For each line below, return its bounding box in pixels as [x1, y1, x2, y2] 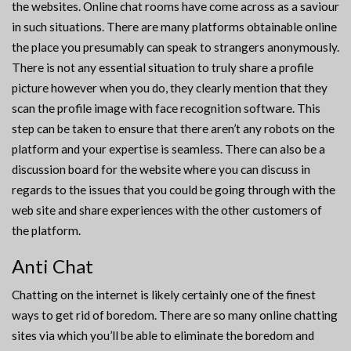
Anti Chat [12, 255, 93, 278]
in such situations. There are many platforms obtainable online [12, 20, 337, 34]
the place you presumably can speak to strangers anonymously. [12, 40, 339, 55]
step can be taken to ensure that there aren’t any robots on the [12, 121, 335, 136]
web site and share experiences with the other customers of [12, 203, 322, 218]
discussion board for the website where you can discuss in [12, 162, 310, 177]
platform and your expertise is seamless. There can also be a [12, 142, 325, 157]
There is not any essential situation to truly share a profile [12, 60, 313, 75]
